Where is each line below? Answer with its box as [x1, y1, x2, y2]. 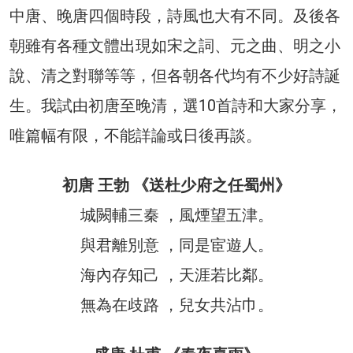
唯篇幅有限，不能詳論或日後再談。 [9, 125, 262, 145]
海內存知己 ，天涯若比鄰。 [80, 265, 273, 284]
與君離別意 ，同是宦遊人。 [80, 235, 273, 255]
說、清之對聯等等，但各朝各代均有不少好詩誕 [9, 65, 340, 85]
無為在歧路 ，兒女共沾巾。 [80, 295, 273, 314]
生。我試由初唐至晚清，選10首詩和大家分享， [9, 95, 342, 115]
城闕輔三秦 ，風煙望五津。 [80, 205, 273, 225]
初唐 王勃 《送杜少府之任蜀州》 [62, 175, 291, 195]
